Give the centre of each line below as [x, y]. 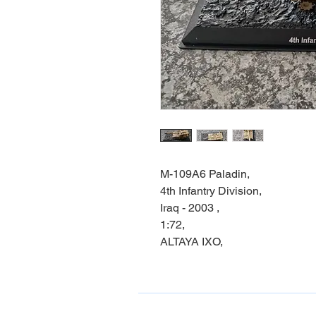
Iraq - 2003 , [190, 207]
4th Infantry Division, [211, 190]
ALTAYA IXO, [192, 241]
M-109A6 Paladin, [205, 174]
